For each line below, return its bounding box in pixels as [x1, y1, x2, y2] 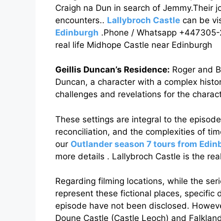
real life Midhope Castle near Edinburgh [55, 39, 215, 50]
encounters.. [55, 15, 107, 25]
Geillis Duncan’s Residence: [55, 65, 170, 75]
